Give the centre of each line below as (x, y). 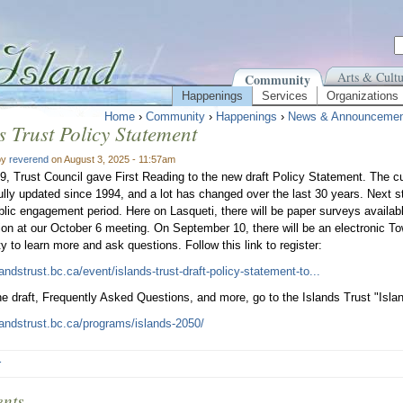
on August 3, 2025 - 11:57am (112, 159)
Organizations (363, 96)
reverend (29, 159)
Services (285, 96)
